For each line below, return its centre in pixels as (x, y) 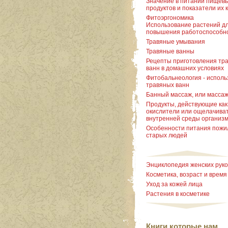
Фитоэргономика (170, 18)
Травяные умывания (176, 42)
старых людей (167, 136)
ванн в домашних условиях (185, 68)
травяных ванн (168, 85)
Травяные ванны (170, 52)
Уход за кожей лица (174, 184)
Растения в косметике (178, 194)
